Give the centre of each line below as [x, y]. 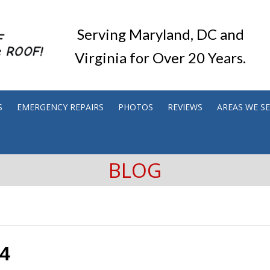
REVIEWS [185, 107]
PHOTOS [136, 107]
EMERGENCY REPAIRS [60, 107]
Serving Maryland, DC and [160, 34]
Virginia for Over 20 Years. [160, 58]
